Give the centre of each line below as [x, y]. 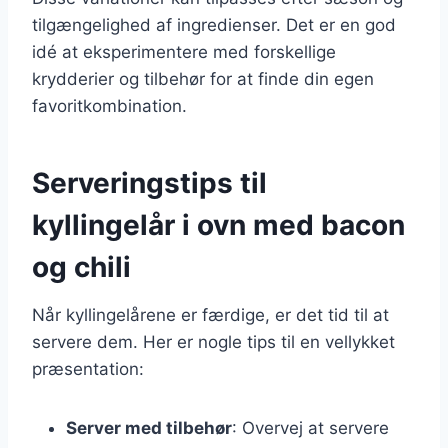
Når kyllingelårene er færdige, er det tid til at [210, 314]
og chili [81, 266]
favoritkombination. [109, 105]
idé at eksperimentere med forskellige [184, 51]
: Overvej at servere [310, 427]
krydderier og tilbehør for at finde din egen [203, 78]
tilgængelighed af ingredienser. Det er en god [214, 24]
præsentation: [88, 368]
